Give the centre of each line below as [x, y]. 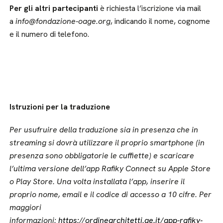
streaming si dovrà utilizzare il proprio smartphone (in [107, 143]
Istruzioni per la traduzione [60, 107]
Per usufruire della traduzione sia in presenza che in [104, 130]
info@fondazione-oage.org [63, 21]
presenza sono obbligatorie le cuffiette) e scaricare [102, 156]
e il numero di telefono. [53, 34]
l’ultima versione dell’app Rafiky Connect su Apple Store [110, 168]
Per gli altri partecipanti [54, 8]
